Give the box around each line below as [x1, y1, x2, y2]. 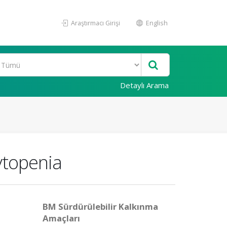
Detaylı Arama [120, 80, 169, 90]
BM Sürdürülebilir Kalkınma [42, 201, 158, 212]
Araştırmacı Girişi [69, 18, 120, 27]
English [144, 18, 168, 27]
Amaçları [42, 212, 80, 224]
